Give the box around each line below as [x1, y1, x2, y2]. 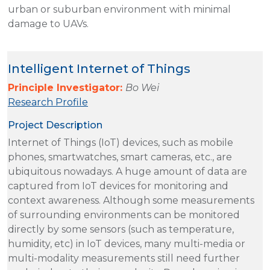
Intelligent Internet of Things [8, 61, 190, 76]
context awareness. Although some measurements [8, 194, 254, 206]
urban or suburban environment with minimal [8, 3, 231, 15]
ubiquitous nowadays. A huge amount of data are [8, 165, 247, 177]
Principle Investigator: [8, 81, 125, 93]
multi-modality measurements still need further [8, 252, 240, 264]
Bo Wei [125, 81, 159, 93]
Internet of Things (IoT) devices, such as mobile [8, 136, 233, 148]
